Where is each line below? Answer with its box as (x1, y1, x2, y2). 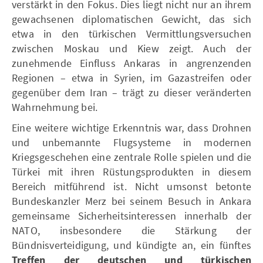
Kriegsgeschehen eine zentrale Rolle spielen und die (12, 150, 251, 164)
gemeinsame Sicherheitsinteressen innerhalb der (12, 208, 251, 222)
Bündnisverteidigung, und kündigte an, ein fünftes (12, 238, 251, 252)
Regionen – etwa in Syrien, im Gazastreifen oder (12, 70, 251, 85)
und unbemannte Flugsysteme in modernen (12, 135, 251, 149)
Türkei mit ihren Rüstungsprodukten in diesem (12, 164, 251, 178)
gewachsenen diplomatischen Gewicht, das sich (12, 12, 251, 26)
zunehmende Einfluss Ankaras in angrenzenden (12, 56, 251, 70)
